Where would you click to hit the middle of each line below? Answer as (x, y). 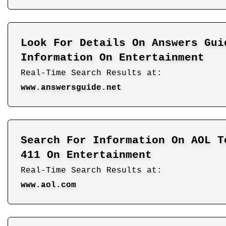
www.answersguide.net (71, 88)
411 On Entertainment (86, 155)
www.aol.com (48, 185)
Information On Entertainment (112, 58)
